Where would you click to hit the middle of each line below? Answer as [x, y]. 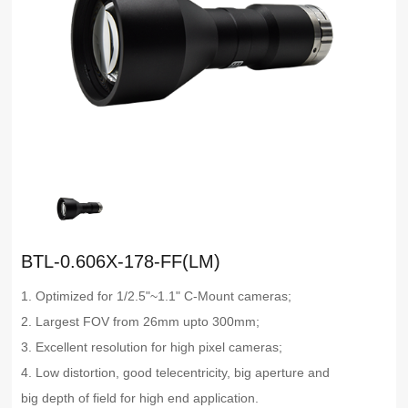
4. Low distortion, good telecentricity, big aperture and [176, 373]
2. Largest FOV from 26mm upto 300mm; [141, 322]
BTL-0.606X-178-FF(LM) [121, 262]
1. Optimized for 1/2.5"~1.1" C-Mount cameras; [157, 296]
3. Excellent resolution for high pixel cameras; [152, 347]
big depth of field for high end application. [140, 398]
